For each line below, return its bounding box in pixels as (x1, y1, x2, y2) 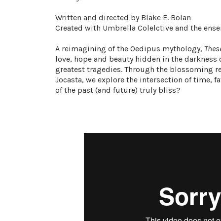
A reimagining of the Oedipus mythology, (55, 44, 204, 53)
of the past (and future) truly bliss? (55, 85, 181, 95)
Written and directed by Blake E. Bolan (55, 13, 191, 22)
